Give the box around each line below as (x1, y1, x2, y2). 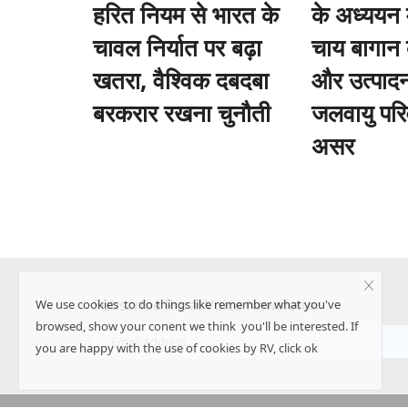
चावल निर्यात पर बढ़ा (93, 30, 261, 64)
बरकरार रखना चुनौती (93, 96, 270, 129)
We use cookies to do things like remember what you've (36, 296, 341, 312)
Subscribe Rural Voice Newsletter (93, 294, 321, 315)
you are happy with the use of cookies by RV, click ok (36, 340, 318, 356)
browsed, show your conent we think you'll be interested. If (36, 318, 358, 334)
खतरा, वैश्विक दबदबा (93, 63, 269, 97)
